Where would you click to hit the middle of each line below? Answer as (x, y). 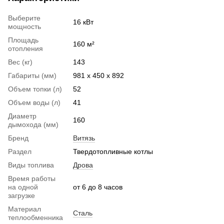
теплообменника (35, 218)
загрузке (21, 196)
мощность (24, 27)
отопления (25, 49)
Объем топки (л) (35, 89)
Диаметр (22, 116)
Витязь (84, 138)
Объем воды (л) (34, 103)
